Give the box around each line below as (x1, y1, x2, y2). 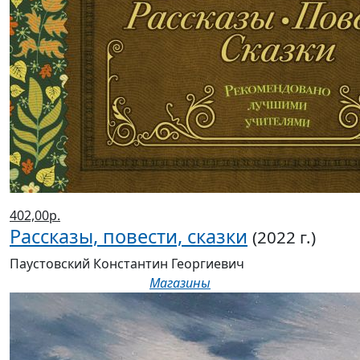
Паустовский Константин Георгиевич (10, 255, 244, 273)
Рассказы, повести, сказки (10, 223, 247, 250)
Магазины (149, 274, 211, 292)
